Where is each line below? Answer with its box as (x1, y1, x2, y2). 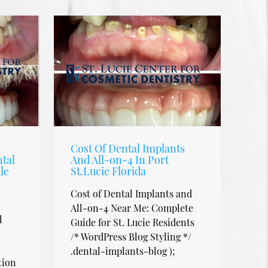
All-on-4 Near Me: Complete (71, 201, 194, 214)
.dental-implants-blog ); (71, 244, 176, 257)
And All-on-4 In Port (71, 152, 169, 167)
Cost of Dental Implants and (71, 187, 193, 200)
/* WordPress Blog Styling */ (71, 230, 192, 243)
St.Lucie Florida (71, 163, 147, 178)
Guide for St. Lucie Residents (71, 215, 195, 229)
